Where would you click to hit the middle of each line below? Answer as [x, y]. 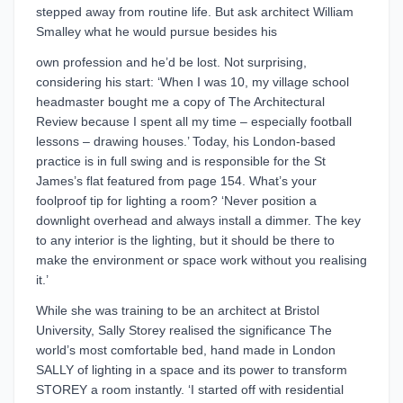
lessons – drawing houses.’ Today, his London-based [186, 141]
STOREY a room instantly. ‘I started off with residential [190, 390]
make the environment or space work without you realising [201, 260]
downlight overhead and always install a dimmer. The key [198, 220]
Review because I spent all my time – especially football [194, 121]
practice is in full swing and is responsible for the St [181, 161]
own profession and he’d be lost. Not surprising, [171, 62]
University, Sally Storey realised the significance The [184, 330]
